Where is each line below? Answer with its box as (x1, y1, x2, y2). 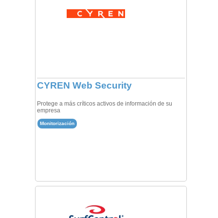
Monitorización (39, 120, 74, 126)
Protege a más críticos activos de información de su (36, 100, 172, 107)
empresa (36, 107, 60, 114)
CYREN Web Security (36, 80, 132, 91)
